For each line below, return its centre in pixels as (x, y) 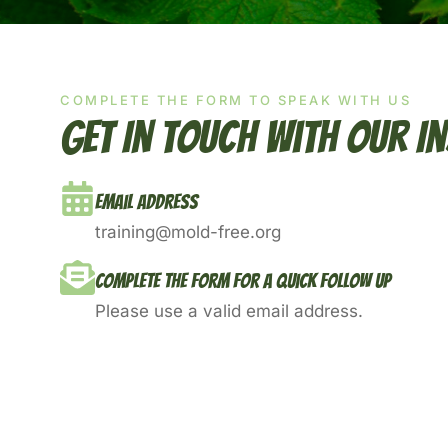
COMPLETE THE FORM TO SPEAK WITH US (235, 99)
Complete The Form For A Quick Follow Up (243, 280)
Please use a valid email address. (229, 310)
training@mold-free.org (188, 231)
